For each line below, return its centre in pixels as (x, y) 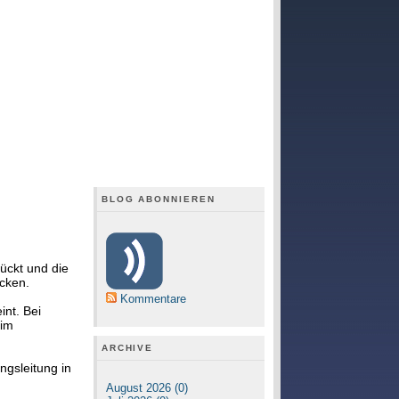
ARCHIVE (127, 347)
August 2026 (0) (147, 388)
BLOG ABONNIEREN (158, 199)
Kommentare (153, 299)
